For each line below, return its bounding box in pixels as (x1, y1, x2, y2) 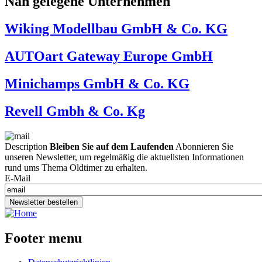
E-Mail (5, 173, 30, 183)
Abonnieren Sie (174, 141, 233, 151)
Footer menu (5, 230, 82, 246)
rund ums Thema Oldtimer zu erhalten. (5, 162, 147, 173)
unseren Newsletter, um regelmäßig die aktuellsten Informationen (5, 151, 244, 162)
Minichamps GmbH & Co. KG (5, 75, 189, 91)
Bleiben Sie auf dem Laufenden (50, 141, 174, 151)
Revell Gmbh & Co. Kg (5, 103, 145, 119)
